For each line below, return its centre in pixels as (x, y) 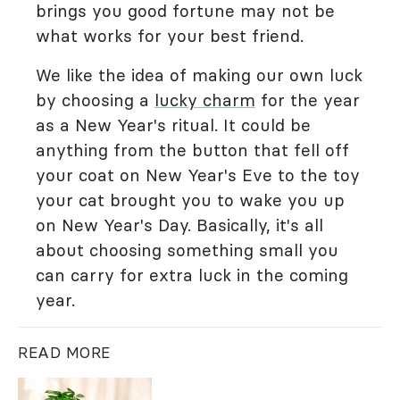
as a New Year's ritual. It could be (173, 125)
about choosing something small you (187, 250)
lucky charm (205, 100)
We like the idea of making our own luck (199, 75)
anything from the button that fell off (192, 150)
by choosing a (95, 100)
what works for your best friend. (170, 36)
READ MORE (64, 353)
